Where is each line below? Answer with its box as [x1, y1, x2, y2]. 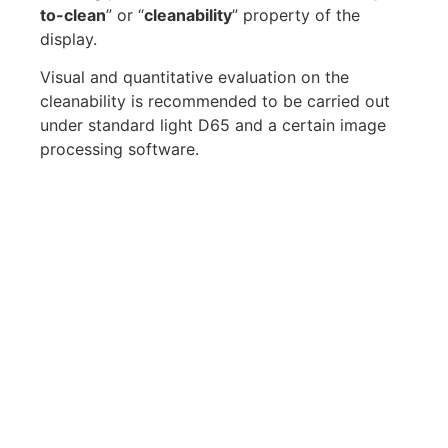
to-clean [40, 4, 106, 25]
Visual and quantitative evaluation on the [40, 67, 349, 88]
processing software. [40, 139, 199, 160]
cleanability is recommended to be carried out [40, 91, 390, 112]
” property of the [232, 4, 360, 25]
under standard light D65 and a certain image [40, 115, 386, 136]
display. [40, 28, 97, 49]
